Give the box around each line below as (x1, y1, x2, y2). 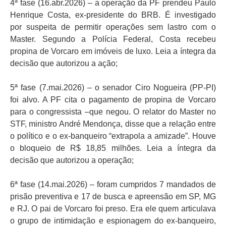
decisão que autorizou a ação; (10, 59, 118, 68)
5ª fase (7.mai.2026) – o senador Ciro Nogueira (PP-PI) (10, 83, 216, 92)
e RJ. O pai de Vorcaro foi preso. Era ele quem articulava (10, 204, 216, 213)
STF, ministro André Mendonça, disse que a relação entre (10, 120, 216, 129)
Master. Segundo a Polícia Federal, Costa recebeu (10, 35, 216, 44)
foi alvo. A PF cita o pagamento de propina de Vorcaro (10, 95, 216, 104)
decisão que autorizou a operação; (10, 156, 134, 165)
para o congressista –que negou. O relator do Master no (10, 107, 216, 117)
